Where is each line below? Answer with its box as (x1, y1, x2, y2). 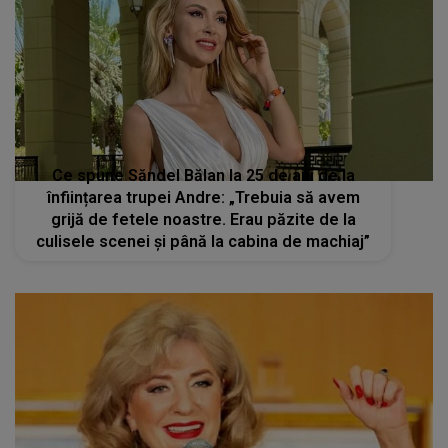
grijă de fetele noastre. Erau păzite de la (50, 210, 356, 229)
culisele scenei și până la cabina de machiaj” (36, 232, 371, 251)
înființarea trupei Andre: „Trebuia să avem (46, 188, 360, 207)
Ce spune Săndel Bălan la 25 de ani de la (51, 166, 355, 185)
